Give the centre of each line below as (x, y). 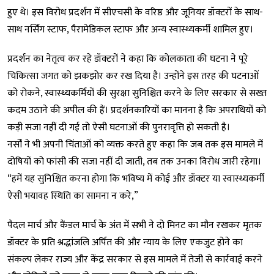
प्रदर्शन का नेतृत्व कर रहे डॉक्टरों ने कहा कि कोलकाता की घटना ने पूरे (128, 59)
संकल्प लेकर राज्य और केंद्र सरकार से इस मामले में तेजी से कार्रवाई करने (135, 260)
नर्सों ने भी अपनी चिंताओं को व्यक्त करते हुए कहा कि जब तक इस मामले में (135, 145)
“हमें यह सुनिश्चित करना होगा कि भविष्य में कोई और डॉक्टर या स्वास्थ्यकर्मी (136, 179)
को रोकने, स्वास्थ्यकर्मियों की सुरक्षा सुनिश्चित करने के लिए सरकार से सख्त (137, 94)
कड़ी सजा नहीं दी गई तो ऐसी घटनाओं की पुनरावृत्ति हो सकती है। (119, 128)
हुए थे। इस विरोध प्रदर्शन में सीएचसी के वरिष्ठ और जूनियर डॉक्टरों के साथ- (135, 13)
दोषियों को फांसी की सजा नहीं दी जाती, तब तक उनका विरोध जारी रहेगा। (134, 162)
